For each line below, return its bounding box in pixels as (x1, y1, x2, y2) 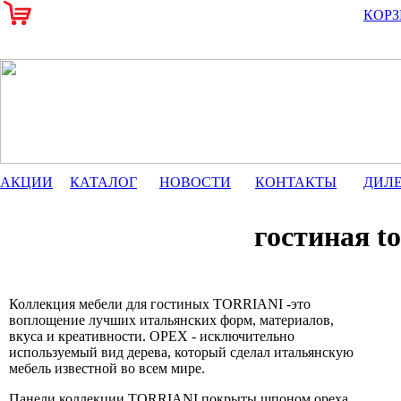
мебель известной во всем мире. (9, 360, 205, 376)
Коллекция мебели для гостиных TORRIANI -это (9, 295, 311, 311)
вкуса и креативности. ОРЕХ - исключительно (9, 328, 294, 344)
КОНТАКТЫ (255, 175, 337, 190)
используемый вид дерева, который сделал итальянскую (9, 344, 354, 360)
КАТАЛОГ (70, 175, 137, 190)
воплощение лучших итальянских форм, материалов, (9, 311, 334, 328)
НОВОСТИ (159, 175, 231, 190)
